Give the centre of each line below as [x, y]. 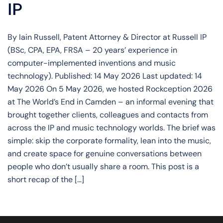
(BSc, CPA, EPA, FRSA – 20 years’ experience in [92, 50]
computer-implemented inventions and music [92, 63]
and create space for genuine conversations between [105, 154]
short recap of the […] [46, 179]
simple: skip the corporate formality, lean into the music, [109, 141]
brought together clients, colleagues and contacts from [108, 115]
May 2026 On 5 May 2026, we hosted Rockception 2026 [110, 89]
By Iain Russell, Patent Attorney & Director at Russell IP [107, 37]
